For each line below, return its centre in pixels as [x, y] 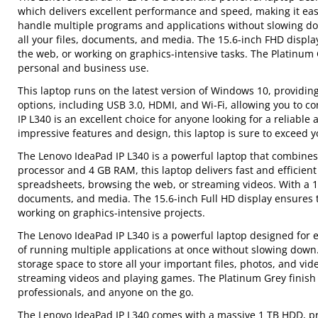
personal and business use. [84, 68]
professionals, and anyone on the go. [106, 292]
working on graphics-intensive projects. [112, 213]
